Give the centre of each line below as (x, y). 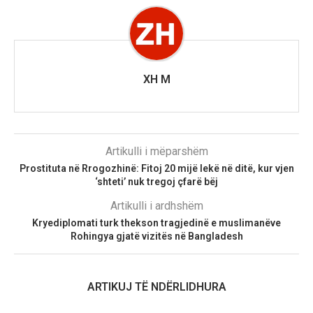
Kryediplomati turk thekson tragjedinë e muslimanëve (156, 223)
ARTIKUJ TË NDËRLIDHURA (156, 287)
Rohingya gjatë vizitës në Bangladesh (156, 236)
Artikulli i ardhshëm (156, 206)
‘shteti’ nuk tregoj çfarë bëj (156, 182)
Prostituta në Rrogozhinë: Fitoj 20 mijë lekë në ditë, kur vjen (156, 169)
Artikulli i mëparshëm (156, 152)
